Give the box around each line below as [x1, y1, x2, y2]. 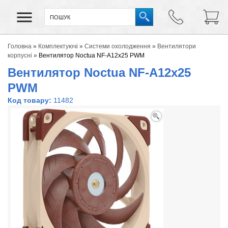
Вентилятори [157, 43, 196, 50]
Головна [8, 43, 32, 50]
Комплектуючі [38, 43, 78, 50]
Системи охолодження [84, 43, 151, 50]
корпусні [8, 52, 32, 59]
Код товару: [8, 96, 51, 104]
